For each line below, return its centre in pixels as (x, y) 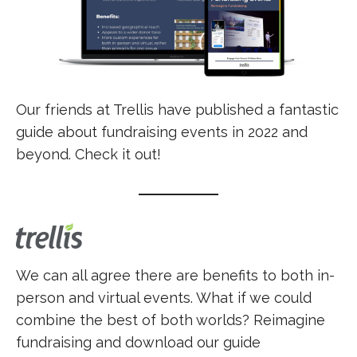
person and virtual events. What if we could (164, 298)
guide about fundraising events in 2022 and (162, 132)
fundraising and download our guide (138, 342)
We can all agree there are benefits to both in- (175, 275)
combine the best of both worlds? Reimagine (171, 320)
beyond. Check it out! (88, 154)
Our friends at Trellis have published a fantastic (177, 110)
